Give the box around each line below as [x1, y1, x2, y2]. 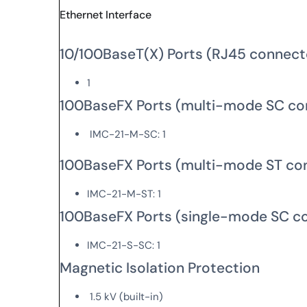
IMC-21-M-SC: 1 [87, 127, 167, 141]
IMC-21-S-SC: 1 [87, 238, 161, 252]
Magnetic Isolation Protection [60, 258, 260, 278]
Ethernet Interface [60, 7, 152, 22]
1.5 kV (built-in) [87, 289, 164, 304]
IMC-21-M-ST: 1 [87, 186, 162, 201]
